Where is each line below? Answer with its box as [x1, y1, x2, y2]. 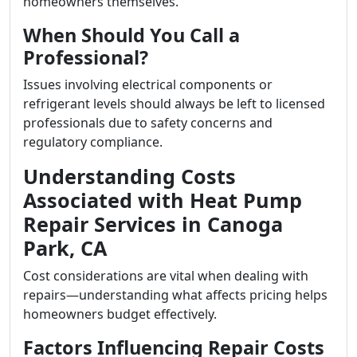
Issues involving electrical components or [23, 76, 273, 93]
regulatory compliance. [23, 133, 163, 151]
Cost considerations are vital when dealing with [23, 267, 308, 284]
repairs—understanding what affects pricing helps [23, 286, 328, 304]
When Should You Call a [23, 22, 240, 48]
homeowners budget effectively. [23, 305, 217, 323]
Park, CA [23, 234, 107, 261]
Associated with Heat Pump [23, 186, 302, 214]
